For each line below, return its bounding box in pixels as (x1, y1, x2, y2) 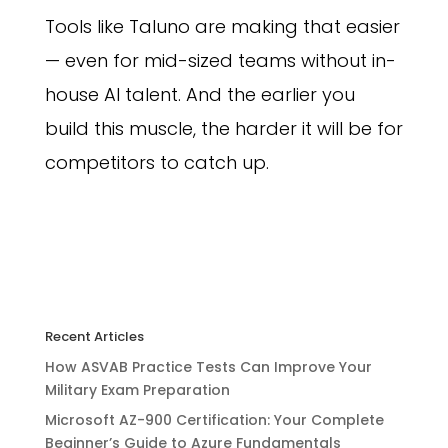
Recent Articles (44, 327, 144, 347)
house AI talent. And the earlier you (44, 82, 355, 108)
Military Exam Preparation (44, 380, 230, 401)
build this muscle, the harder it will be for (44, 116, 403, 142)
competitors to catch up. (44, 150, 269, 176)
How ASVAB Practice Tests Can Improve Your (44, 357, 372, 378)
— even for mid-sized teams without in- (44, 48, 396, 74)
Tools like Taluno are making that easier (44, 14, 400, 40)
